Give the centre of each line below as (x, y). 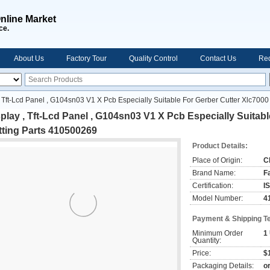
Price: (202, 253)
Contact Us (218, 58)
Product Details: (220, 146)
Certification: (213, 186)
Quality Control (153, 58)
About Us (29, 58)
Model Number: (218, 198)
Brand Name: (214, 173)
